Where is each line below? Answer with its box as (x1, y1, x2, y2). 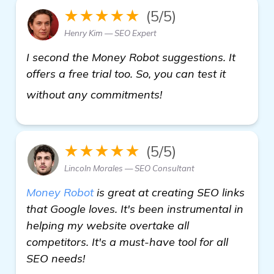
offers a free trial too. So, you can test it (26, 66, 226, 81)
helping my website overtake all (26, 218, 189, 232)
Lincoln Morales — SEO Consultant (64, 163, 194, 173)
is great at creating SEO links (94, 185, 245, 199)
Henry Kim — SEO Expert (64, 28, 157, 38)
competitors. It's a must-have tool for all (26, 234, 228, 249)
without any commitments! (26, 87, 165, 102)
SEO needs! (26, 251, 85, 265)
